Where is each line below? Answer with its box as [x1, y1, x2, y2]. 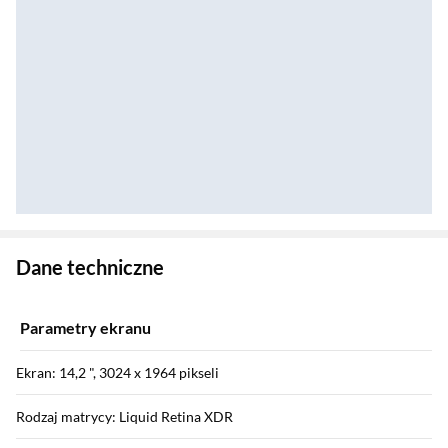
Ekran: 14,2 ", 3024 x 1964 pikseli [16, 363, 219, 381]
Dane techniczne [16, 254, 164, 279]
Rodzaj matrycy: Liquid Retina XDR [16, 407, 233, 425]
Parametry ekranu [20, 317, 151, 337]
